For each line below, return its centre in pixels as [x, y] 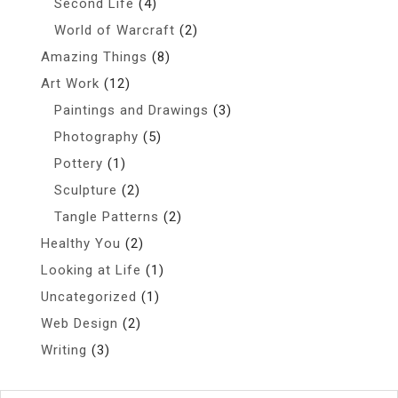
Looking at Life [91, 270]
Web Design [80, 323]
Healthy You [81, 243]
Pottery [79, 163]
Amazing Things [94, 57]
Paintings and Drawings [131, 110]
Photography [96, 137]
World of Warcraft [115, 30]
